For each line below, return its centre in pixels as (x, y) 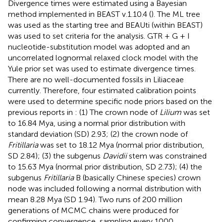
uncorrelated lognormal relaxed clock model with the (103, 57)
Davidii (115, 156)
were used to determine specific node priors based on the (110, 101)
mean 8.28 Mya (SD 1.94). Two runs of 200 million (95, 199)
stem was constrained (167, 156)
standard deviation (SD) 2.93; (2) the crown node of (98, 134)
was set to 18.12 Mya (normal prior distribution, (121, 145)
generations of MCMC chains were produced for (93, 210)
